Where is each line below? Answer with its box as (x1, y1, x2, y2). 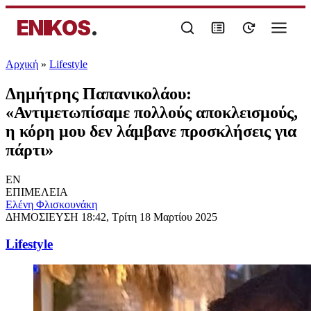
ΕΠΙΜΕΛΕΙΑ (6, 185, 68, 198)
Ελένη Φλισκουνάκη (6, 198, 97, 210)
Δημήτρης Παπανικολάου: (6, 84, 192, 103)
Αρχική (6, 58, 38, 70)
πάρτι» (6, 140, 53, 159)
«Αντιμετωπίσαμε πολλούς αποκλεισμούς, (6, 103, 298, 121)
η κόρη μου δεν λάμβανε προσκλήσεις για (6, 121, 296, 140)
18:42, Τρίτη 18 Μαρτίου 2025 (81, 210, 217, 223)
